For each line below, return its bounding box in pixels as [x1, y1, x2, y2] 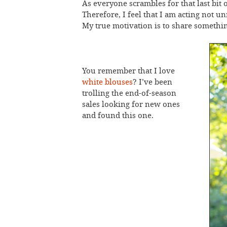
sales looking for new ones [82, 99, 180, 109]
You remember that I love [82, 66, 175, 75]
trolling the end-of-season [82, 88, 176, 98]
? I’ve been [133, 77, 172, 87]
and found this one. [82, 110, 154, 120]
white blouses [82, 77, 133, 87]
